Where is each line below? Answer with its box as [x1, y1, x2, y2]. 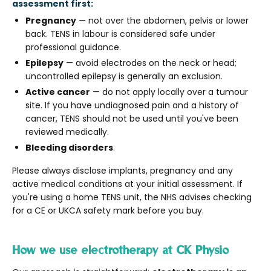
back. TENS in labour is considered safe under [25, 27, 215, 40]
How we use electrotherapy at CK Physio [12, 243, 229, 256]
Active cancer [25, 85, 90, 98]
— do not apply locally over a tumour [90, 85, 248, 98]
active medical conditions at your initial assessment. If [12, 177, 243, 190]
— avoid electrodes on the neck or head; [64, 56, 237, 69]
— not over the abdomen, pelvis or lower [76, 14, 249, 27]
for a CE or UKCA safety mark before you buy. [12, 204, 204, 217]
